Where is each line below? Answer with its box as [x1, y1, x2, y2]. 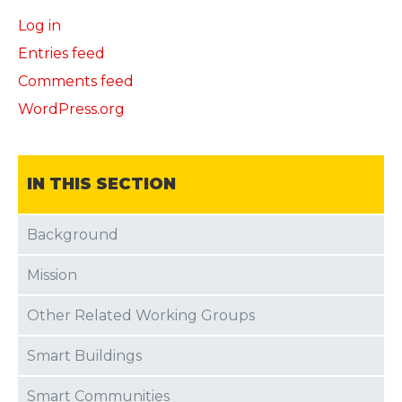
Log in [18, 17, 61, 35]
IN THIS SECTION [27, 174, 176, 195]
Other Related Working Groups [27, 307, 255, 325]
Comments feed [18, 73, 134, 91]
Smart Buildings [27, 347, 142, 365]
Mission [27, 267, 77, 284]
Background [27, 226, 118, 244]
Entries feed [18, 45, 105, 63]
